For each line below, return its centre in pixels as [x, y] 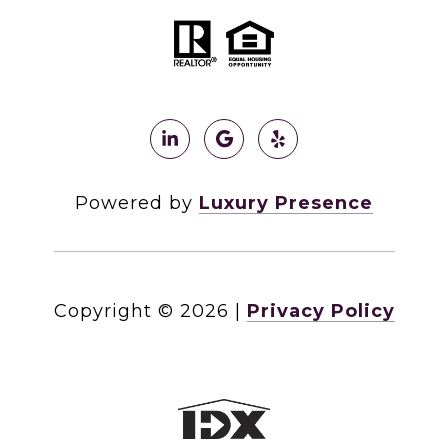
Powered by [137, 203]
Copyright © [113, 311]
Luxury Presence [286, 203]
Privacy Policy [320, 311]
